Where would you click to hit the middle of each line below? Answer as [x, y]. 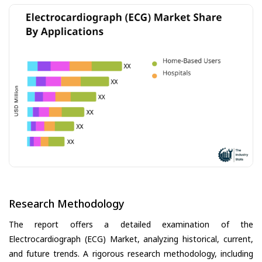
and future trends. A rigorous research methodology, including [131, 254]
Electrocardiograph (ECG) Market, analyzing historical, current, [131, 239]
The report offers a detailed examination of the [131, 225]
